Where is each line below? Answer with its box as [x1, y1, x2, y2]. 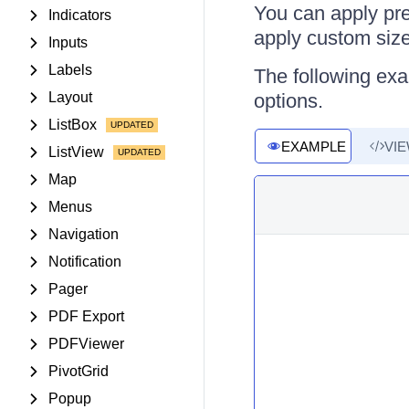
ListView [48, 144, 104, 160]
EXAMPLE [280, 138, 346, 154]
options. [253, 89, 323, 112]
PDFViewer [48, 336, 124, 351]
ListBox [48, 117, 97, 132]
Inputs [48, 35, 88, 50]
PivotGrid [48, 363, 109, 379]
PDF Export [48, 309, 124, 324]
